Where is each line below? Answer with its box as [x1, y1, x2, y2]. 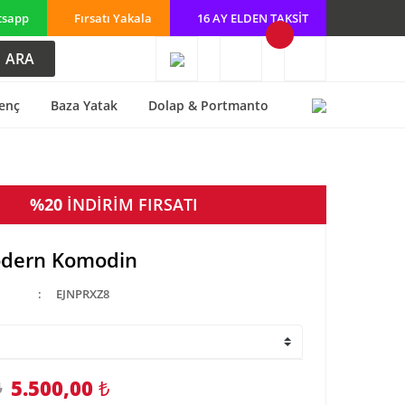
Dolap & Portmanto [148, 96, 268, 114]
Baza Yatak [50, 96, 118, 114]
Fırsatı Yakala [74, 9, 152, 26]
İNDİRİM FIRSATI [67, 193, 198, 215]
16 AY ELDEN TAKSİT [197, 9, 308, 26]
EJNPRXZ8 [56, 286, 110, 302]
